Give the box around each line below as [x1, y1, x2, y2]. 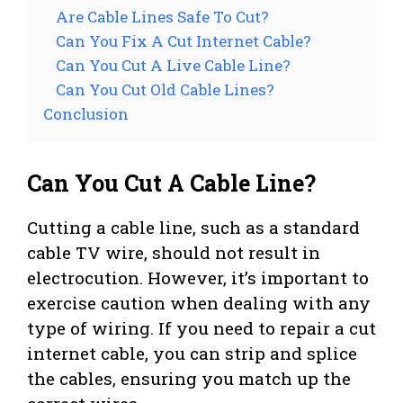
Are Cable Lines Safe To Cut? [56, 5, 269, 27]
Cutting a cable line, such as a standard [27, 215, 360, 238]
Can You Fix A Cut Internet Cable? [56, 30, 311, 51]
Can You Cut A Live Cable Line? [56, 54, 291, 76]
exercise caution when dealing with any [27, 291, 371, 314]
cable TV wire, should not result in [27, 240, 320, 264]
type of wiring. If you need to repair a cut [27, 316, 376, 339]
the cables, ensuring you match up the [27, 366, 351, 390]
